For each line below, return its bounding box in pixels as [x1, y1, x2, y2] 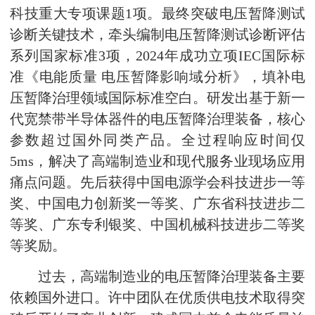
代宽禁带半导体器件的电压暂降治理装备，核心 [10, 112, 305, 127]
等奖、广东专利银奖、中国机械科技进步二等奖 [10, 217, 305, 233]
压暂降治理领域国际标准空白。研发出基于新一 [10, 91, 305, 106]
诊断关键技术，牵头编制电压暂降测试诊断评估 [10, 27, 305, 43]
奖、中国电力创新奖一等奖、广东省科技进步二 [10, 196, 305, 212]
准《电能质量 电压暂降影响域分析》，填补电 [10, 70, 305, 85]
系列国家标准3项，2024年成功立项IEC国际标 [10, 49, 305, 64]
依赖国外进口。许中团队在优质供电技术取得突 [10, 290, 305, 306]
